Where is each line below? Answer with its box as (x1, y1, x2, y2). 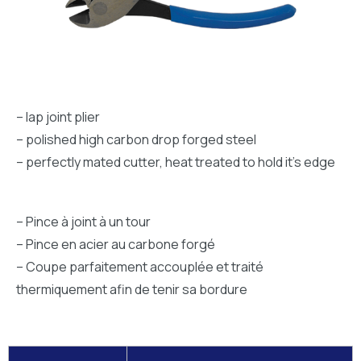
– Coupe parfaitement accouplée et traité (16, 258, 263, 276)
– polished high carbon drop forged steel (16, 131, 256, 149)
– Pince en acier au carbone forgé (16, 235, 215, 254)
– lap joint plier (16, 108, 100, 127)
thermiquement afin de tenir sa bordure (16, 280, 247, 299)
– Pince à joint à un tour (16, 213, 151, 231)
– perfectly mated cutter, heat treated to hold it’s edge (16, 153, 335, 172)
